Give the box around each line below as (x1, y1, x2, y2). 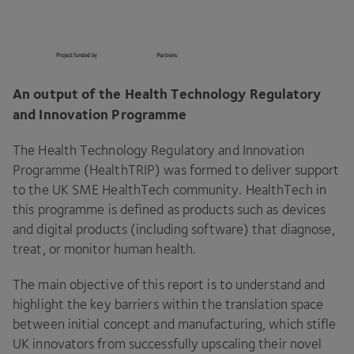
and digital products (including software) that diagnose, (13, 221, 335, 237)
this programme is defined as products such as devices (13, 201, 326, 217)
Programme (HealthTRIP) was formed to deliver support (13, 162, 340, 178)
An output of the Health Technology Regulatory (13, 85, 322, 102)
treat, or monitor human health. (13, 241, 197, 257)
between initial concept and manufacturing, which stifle (13, 316, 337, 332)
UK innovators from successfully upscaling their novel (13, 336, 322, 352)
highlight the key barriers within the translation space (13, 296, 324, 312)
